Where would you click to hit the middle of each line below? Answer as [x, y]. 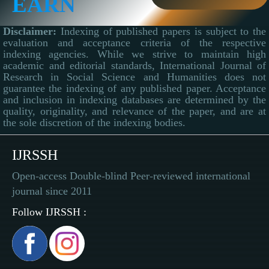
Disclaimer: [30, 31]
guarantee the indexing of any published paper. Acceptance [134, 88]
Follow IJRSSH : [49, 212]
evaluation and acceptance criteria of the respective [134, 43]
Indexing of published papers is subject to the [161, 31]
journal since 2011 [52, 191]
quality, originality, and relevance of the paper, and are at [134, 111]
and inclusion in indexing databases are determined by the [134, 100]
